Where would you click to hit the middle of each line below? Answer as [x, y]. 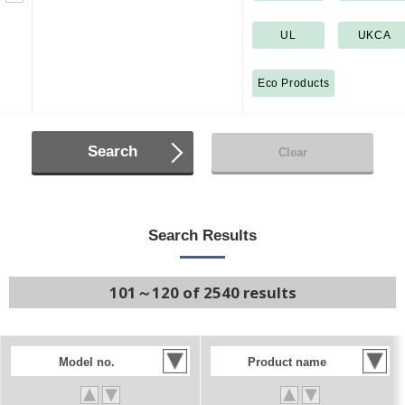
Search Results [202, 235]
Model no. [87, 362]
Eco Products [294, 83]
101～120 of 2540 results [202, 292]
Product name [287, 362]
